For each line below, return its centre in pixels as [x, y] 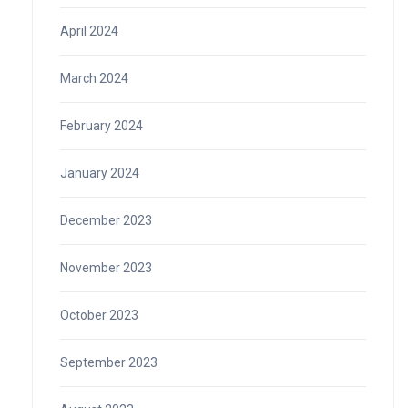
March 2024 [94, 78]
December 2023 [106, 220]
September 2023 [109, 362]
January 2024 [100, 173]
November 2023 [106, 267]
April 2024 [89, 31]
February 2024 [102, 125]
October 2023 [99, 315]
